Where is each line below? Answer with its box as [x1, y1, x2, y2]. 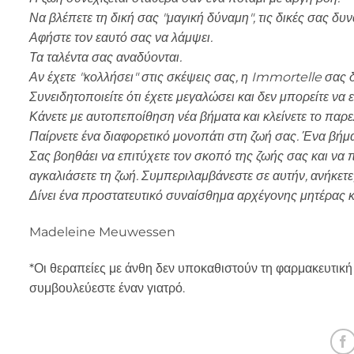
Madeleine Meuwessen [29, 224, 175, 239]
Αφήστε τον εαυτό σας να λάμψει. [29, 29, 213, 45]
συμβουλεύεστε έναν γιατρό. [29, 280, 185, 296]
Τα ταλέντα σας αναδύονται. [29, 49, 182, 65]
